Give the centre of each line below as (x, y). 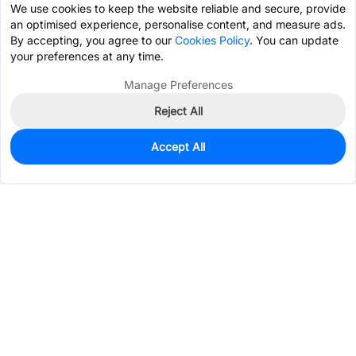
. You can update (294, 40)
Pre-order (280, 160)
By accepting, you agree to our (93, 40)
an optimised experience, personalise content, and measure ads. (178, 24)
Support (31, 341)
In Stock (40, 151)
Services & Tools (52, 303)
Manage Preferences (178, 85)
